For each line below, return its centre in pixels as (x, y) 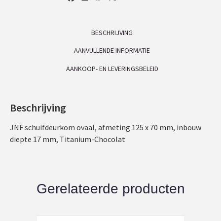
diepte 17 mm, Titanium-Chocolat (68, 139)
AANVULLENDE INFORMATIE (112, 51)
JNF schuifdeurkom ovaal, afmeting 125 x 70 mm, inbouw (106, 128)
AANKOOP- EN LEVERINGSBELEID (112, 68)
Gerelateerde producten (110, 189)
